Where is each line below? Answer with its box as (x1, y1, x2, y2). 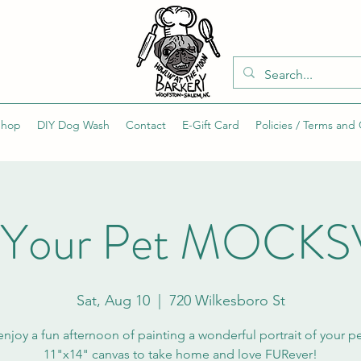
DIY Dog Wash (37, 117, 110, 132)
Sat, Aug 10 (76, 291, 150, 309)
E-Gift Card (182, 117, 239, 132)
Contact (126, 117, 166, 132)
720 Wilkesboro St (168, 291, 285, 309)
